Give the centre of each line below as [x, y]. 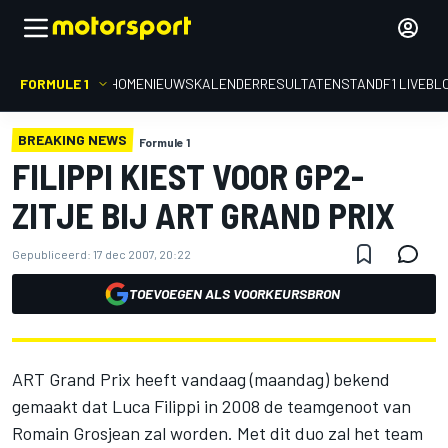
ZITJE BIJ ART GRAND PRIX [203, 214]
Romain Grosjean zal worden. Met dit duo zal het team [217, 433]
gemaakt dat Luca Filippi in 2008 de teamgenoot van [211, 406]
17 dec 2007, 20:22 [142, 254]
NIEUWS [169, 83]
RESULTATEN [300, 83]
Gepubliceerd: [51, 254]
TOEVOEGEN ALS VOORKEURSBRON [234, 293]
